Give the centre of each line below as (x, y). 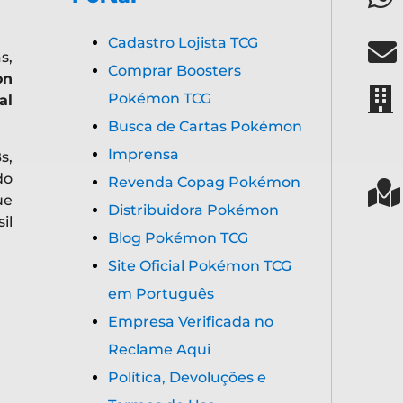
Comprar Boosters (174, 71)
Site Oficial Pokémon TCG (199, 266)
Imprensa (143, 155)
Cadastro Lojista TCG (183, 43)
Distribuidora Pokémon (193, 210)
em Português (161, 294)
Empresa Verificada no (190, 322)
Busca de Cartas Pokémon (205, 127)
